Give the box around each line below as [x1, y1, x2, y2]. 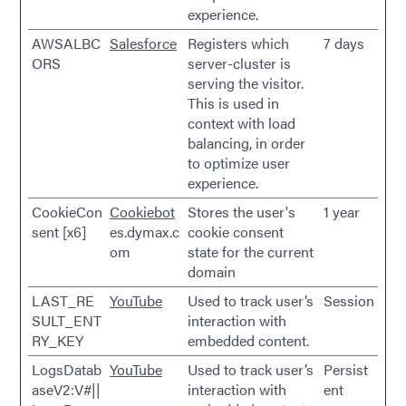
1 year [324, 201, 360, 222]
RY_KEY [32, 330, 83, 351]
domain [188, 261, 236, 282]
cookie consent [188, 221, 284, 242]
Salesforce [110, 33, 177, 53]
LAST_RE [32, 290, 94, 311]
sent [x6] [32, 221, 86, 242]
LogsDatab [32, 359, 101, 380]
